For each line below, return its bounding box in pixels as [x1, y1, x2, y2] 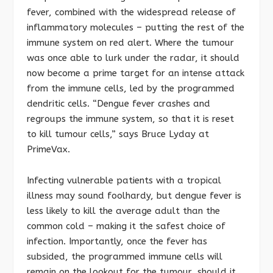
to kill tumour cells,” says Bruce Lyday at [27, 129, 209, 140]
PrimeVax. [27, 144, 70, 155]
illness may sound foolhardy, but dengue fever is [27, 190, 241, 202]
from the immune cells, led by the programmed [27, 83, 235, 94]
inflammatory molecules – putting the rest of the [27, 22, 244, 34]
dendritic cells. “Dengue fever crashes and [27, 98, 210, 110]
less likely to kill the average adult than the [27, 205, 220, 217]
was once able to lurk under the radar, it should [27, 52, 239, 64]
